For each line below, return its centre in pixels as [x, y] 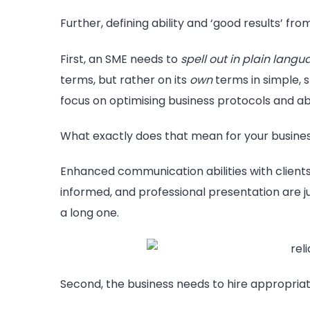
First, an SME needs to [120, 59]
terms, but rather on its [124, 80]
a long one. [90, 213]
